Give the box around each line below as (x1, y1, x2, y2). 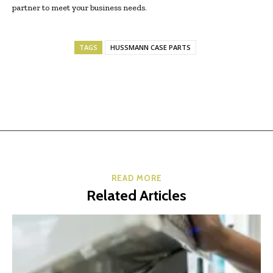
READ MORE (111, 172, 162, 183)
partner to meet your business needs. (12, 2, 147, 13)
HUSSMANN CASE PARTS (110, 42, 191, 52)
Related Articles (87, 186, 186, 204)
